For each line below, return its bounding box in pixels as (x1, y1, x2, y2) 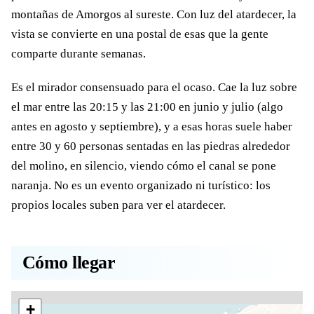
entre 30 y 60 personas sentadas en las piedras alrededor (11, 139, 290, 153)
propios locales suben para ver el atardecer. (11, 198, 226, 212)
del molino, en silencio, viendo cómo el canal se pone (11, 158, 276, 172)
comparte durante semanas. (11, 46, 146, 60)
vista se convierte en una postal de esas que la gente (11, 27, 268, 41)
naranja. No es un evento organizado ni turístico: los (11, 178, 271, 192)
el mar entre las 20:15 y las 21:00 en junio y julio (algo (11, 100, 283, 114)
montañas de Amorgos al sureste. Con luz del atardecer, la (11, 7, 296, 21)
